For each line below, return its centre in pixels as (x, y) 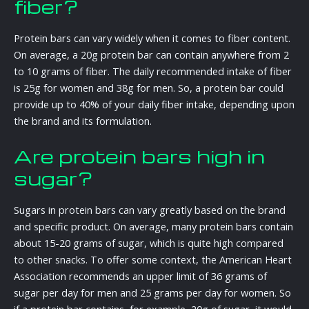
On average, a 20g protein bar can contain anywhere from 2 (151, 54)
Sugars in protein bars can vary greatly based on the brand (150, 209)
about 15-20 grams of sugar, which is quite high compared (149, 242)
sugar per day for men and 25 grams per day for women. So (152, 292)
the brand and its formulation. (83, 120)
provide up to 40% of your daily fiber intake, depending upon (154, 104)
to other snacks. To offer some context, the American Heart (153, 259)
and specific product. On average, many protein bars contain (153, 226)
